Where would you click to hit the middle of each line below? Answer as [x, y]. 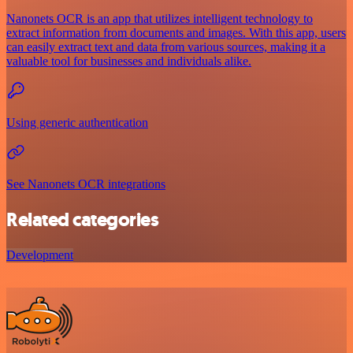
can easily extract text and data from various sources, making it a [166, 46]
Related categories [83, 219]
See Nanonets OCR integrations [86, 184]
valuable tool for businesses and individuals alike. [129, 61]
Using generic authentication [77, 122]
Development [40, 255]
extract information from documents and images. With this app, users [176, 32]
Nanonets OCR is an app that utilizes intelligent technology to [160, 18]
